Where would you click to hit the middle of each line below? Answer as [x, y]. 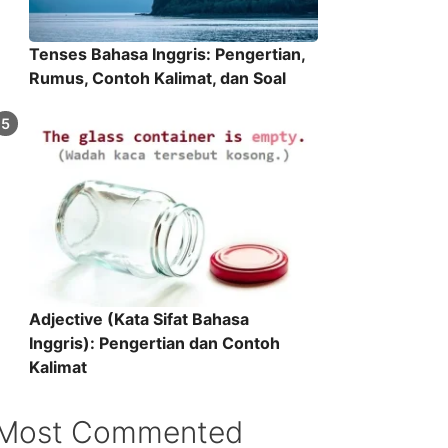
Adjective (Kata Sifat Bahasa [138, 319]
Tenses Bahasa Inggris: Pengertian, [166, 54]
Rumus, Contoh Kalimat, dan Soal [157, 78]
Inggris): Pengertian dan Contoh [154, 343]
